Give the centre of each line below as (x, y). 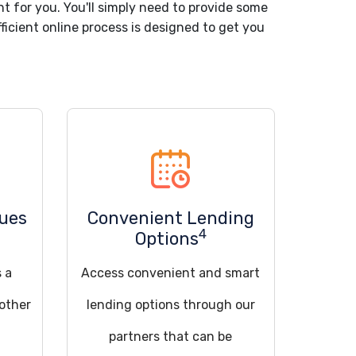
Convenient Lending (170, 218)
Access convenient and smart (171, 273)
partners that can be (171, 337)
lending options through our (170, 305)
